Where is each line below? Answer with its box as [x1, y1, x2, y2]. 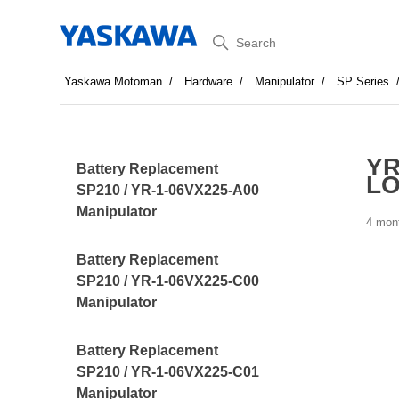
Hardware [184, 75, 233, 88]
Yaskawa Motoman [64, 75, 163, 88]
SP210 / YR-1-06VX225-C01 [77, 364, 260, 379]
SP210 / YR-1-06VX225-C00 [77, 273, 260, 289]
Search [199, 28, 261, 50]
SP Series [337, 75, 390, 88]
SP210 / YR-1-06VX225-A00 [77, 183, 260, 198]
